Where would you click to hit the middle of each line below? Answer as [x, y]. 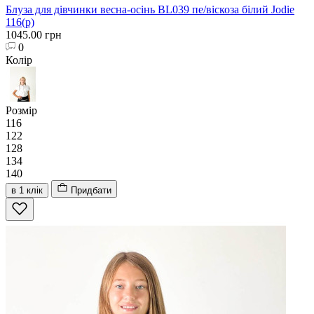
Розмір [21, 110]
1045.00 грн [34, 34]
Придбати [91, 190]
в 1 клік [27, 190]
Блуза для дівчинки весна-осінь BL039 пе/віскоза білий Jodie [150, 9]
